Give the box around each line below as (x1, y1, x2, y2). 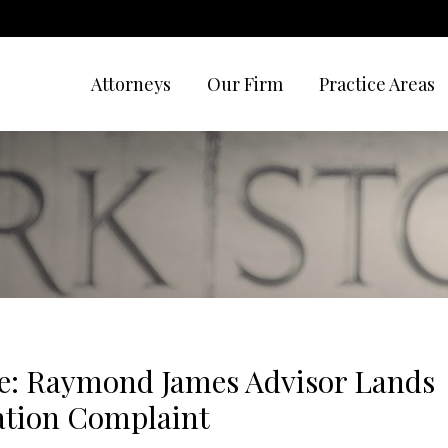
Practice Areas (319, 72, 435, 96)
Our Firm (207, 72, 283, 96)
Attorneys (91, 72, 171, 96)
